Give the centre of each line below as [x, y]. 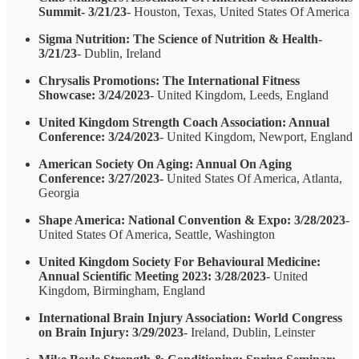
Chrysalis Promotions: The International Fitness [169, 80]
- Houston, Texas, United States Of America [238, 11]
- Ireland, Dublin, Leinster [249, 332]
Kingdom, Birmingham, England [122, 290]
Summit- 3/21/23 [83, 11]
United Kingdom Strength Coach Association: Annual [184, 122]
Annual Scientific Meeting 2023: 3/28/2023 [152, 276]
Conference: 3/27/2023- [101, 178]
